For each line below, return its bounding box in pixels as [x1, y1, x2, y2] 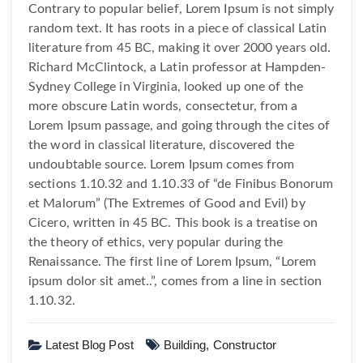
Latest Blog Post [45, 337, 134, 352]
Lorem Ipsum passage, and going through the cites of [28, 118, 331, 132]
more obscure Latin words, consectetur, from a [28, 99, 298, 113]
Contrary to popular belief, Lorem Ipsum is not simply [28, 2, 335, 15]
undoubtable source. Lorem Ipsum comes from [28, 157, 295, 171]
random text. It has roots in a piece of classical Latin [28, 21, 327, 35]
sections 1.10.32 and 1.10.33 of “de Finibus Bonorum [28, 177, 334, 190]
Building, [163, 337, 209, 352]
